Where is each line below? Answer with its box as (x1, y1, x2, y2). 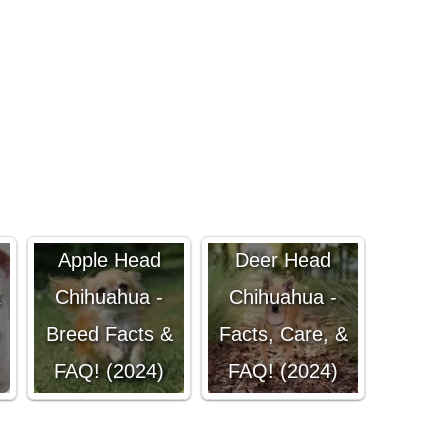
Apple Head (57, 249, 161, 271)
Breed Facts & (45, 323, 173, 345)
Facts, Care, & (218, 323, 348, 345)
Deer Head (235, 249, 331, 271)
